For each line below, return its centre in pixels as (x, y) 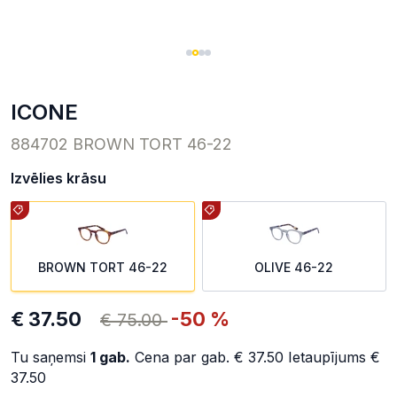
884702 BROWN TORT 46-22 (121, 144)
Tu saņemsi (51, 358)
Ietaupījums (327, 358)
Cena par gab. (182, 358)
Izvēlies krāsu (58, 179)
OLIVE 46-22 (294, 268)
